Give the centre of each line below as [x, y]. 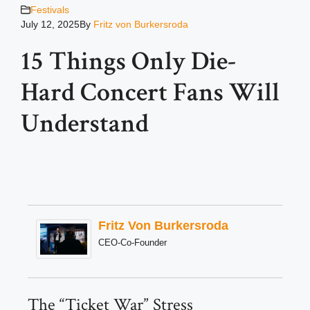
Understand [85, 123]
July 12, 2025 [50, 24]
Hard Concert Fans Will [150, 92]
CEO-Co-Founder [133, 242]
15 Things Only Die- [128, 61]
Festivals [50, 9]
